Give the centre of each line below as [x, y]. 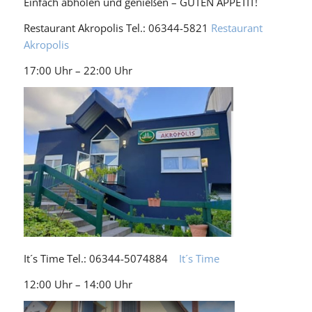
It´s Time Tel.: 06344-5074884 [101, 258]
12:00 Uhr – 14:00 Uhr [78, 284]
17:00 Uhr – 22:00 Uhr [78, 70]
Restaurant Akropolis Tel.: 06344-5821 [117, 28]
